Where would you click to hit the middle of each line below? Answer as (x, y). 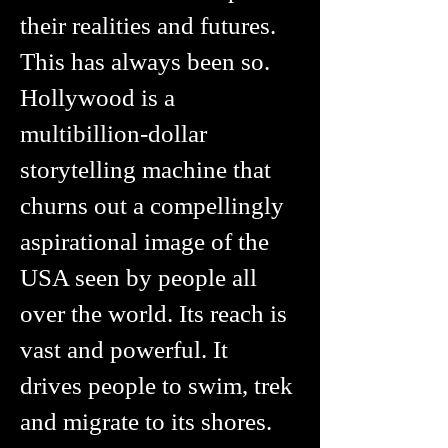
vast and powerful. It (124, 349)
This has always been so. (145, 61)
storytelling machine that (145, 169)
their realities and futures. (148, 25)
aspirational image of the (144, 241)
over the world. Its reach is (153, 313)
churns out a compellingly (152, 205)
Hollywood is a (97, 97)
